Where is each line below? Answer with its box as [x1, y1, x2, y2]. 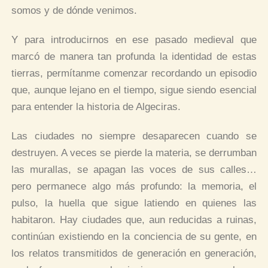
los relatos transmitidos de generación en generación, [11, 248, 257, 260]
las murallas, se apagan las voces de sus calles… [11, 164, 257, 176]
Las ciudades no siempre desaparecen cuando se [11, 130, 257, 142]
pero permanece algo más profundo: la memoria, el [11, 181, 257, 193]
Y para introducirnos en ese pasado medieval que [11, 34, 257, 46]
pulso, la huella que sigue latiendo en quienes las [11, 197, 257, 209]
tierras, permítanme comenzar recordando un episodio [11, 68, 257, 80]
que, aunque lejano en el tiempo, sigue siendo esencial [11, 84, 257, 96]
